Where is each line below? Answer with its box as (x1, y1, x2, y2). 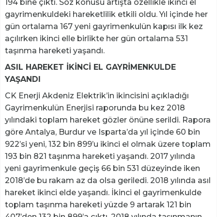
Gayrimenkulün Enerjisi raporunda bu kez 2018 (5, 103, 185, 112)
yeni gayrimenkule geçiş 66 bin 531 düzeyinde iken (5, 163, 200, 173)
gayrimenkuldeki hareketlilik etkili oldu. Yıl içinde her (5, 9, 208, 19)
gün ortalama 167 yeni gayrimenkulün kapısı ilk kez (5, 21, 203, 31)
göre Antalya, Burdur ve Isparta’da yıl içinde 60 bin (5, 127, 200, 137)
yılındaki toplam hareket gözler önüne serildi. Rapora (5, 115, 211, 124)
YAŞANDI (5, 74, 41, 84)
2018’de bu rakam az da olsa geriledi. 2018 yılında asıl (5, 175, 211, 185)
